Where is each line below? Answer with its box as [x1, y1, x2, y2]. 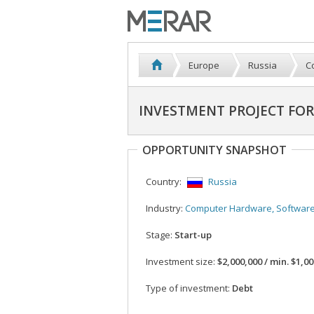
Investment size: [146, 255, 215, 268]
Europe [189, 59, 219, 71]
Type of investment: [146, 282, 230, 295]
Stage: [146, 228, 172, 242]
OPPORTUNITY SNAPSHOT [142, 142, 287, 158]
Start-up [172, 228, 212, 242]
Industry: [146, 202, 183, 215]
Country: [146, 175, 182, 188]
